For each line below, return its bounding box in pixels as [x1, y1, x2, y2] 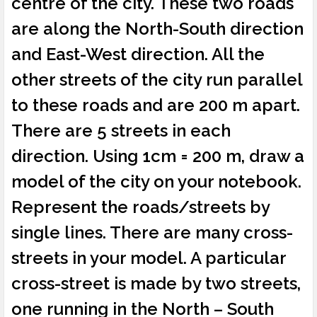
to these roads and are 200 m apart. [11, 95, 300, 116]
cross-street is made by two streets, [11, 273, 301, 294]
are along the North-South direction [11, 18, 304, 40]
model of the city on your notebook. [11, 171, 301, 192]
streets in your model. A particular [11, 248, 286, 269]
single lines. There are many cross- [11, 222, 293, 243]
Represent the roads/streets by [11, 197, 270, 218]
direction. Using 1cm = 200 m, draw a [11, 146, 304, 167]
